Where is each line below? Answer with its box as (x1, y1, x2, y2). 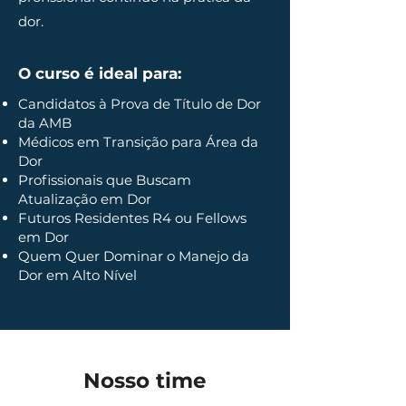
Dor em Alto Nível (18, 266, 137, 284)
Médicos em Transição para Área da (18, 133, 258, 150)
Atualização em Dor (18, 190, 151, 208)
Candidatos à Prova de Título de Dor (18, 95, 261, 112)
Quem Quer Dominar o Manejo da (18, 247, 249, 265)
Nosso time (83, 368, 207, 393)
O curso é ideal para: (18, 64, 181, 82)
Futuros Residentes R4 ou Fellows (18, 209, 246, 227)
